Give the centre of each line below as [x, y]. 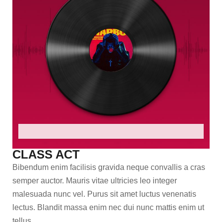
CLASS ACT [46, 154]
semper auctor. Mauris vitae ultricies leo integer [95, 181]
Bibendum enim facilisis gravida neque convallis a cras [109, 167]
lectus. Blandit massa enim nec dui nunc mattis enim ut [108, 207]
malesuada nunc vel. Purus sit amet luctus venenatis [104, 194]
